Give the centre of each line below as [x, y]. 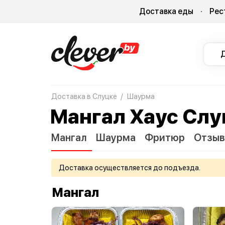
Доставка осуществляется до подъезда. [130, 168]
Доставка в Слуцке [84, 97]
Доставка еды [166, 11]
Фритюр [165, 138]
